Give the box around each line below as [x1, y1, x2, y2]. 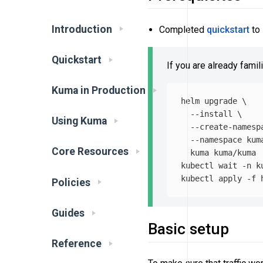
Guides [52, 207, 85, 219]
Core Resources [52, 146, 129, 158]
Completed [159, 24, 207, 36]
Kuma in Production [52, 84, 146, 96]
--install [190, 109, 232, 119]
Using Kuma [52, 115, 107, 127]
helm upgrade [181, 96, 242, 106]
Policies [52, 176, 90, 188]
